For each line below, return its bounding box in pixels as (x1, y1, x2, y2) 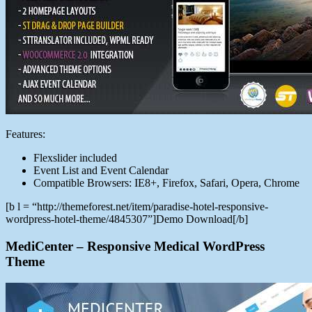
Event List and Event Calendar (33, 164, 169, 177)
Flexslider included (33, 152, 117, 164)
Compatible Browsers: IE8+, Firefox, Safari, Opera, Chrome (33, 177, 299, 189)
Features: (6, 128, 45, 141)
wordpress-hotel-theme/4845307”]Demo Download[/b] (6, 213, 248, 226)
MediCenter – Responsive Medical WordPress (6, 238, 265, 253)
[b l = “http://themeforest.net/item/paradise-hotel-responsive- (6, 201, 268, 213)
